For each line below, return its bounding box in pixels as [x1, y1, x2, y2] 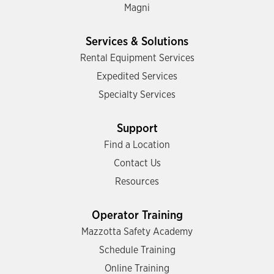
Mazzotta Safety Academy [81, 227, 193, 237]
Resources [115, 177, 159, 187]
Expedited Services [97, 72, 177, 81]
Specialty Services [98, 90, 176, 100]
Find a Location [104, 140, 170, 150]
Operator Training [91, 210, 183, 221]
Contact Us [113, 158, 161, 168]
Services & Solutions [86, 36, 188, 48]
